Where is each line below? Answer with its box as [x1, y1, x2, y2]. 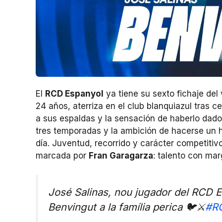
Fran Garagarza [89, 151, 153, 161]
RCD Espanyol [45, 89, 104, 99]
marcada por [36, 151, 89, 161]
